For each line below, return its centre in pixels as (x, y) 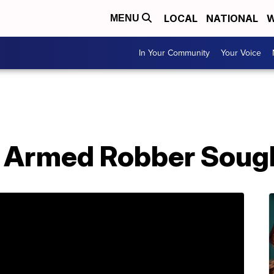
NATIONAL (232, 18)
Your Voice (241, 53)
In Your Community (174, 53)
